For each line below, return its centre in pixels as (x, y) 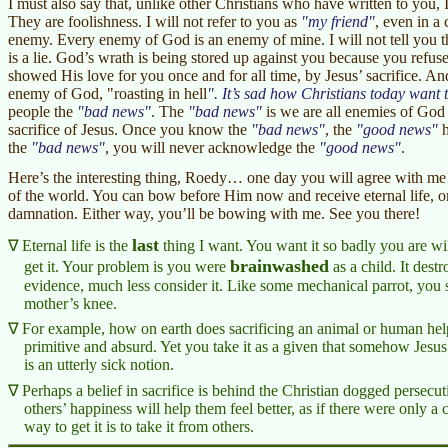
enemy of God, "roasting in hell (107, 93)
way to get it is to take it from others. (139, 426)
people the (42, 111)
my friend (338, 21)
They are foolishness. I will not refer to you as (154, 21)
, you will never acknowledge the (212, 147)
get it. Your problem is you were (127, 266)
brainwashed (279, 265)
